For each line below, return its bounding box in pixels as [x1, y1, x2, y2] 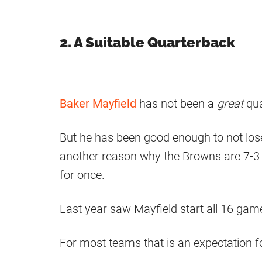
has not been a [136, 96, 217, 111]
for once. [60, 168, 105, 182]
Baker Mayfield [60, 96, 136, 111]
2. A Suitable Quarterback [60, 34, 235, 51]
